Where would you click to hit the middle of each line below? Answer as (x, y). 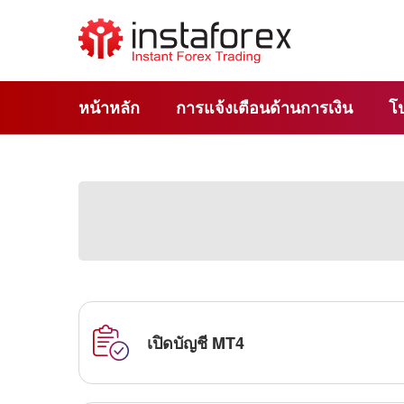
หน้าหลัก (109, 107)
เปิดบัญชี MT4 (196, 342)
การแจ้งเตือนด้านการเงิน (264, 107)
